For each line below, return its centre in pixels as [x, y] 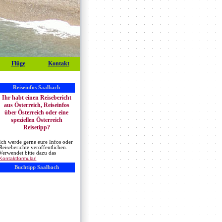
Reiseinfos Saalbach [36, 87]
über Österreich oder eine [36, 112]
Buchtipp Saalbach [36, 167]
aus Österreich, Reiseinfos [36, 105]
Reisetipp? [36, 127]
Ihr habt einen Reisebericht [36, 97]
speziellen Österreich [36, 120]
